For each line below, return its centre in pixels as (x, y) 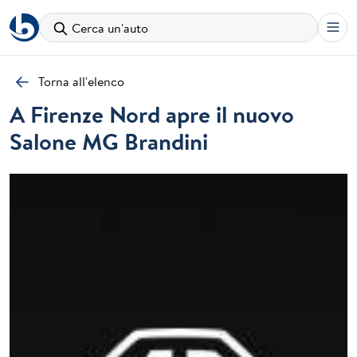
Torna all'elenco (81, 81)
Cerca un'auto (110, 27)
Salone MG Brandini (109, 141)
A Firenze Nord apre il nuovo (152, 114)
